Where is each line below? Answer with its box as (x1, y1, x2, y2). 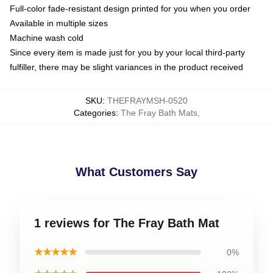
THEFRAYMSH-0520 (107, 95, 188, 105)
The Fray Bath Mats (120, 107, 197, 118)
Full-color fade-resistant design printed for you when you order (10, 3, 250, 13)
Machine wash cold (10, 32, 83, 43)
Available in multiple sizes (10, 18, 108, 28)
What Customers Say (76, 165, 197, 179)
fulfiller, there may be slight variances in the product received (10, 62, 243, 72)
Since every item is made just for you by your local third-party (10, 47, 245, 57)
